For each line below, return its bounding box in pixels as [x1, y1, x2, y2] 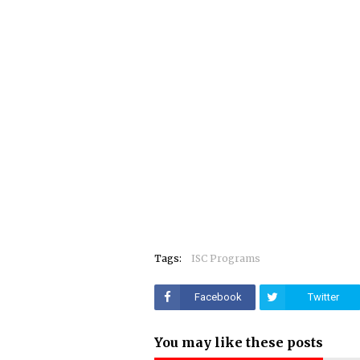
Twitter [307, 291, 339, 303]
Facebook [194, 291, 242, 303]
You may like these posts [154, 334, 323, 350]
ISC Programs [191, 252, 260, 264]
